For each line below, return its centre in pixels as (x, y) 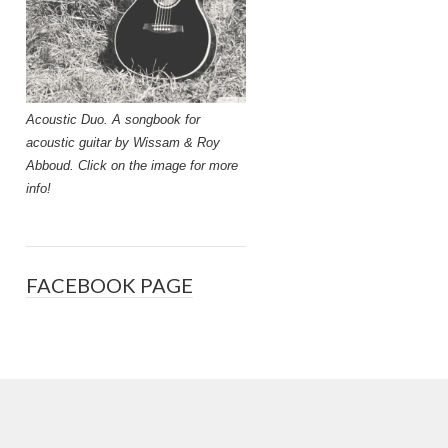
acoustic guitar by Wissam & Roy (123, 143)
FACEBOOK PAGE (109, 285)
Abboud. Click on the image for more (132, 166)
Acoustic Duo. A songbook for (113, 120)
